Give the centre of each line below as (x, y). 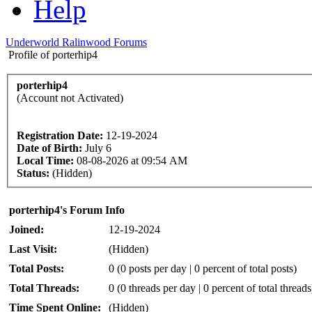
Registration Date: (60, 135)
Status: (33, 173)
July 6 (98, 148)
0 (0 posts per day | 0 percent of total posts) (203, 268)
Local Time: (45, 160)
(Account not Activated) (70, 97)
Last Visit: (33, 249)
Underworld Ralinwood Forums (76, 42)
